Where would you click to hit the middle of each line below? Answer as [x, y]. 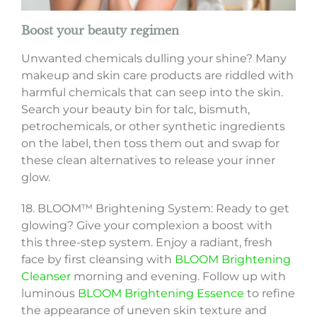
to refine [269, 294]
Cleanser [46, 277]
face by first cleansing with [98, 260]
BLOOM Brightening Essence [161, 294]
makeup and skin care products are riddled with [157, 76]
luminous [49, 294]
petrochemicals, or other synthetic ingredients [153, 127]
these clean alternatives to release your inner [148, 161]
